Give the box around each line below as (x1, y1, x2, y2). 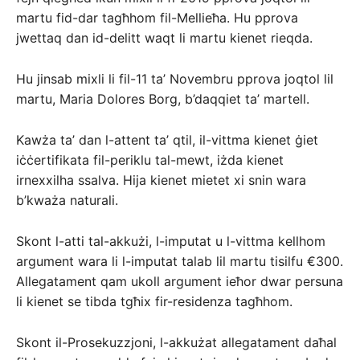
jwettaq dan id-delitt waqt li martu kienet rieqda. (16, 30, 313, 47)
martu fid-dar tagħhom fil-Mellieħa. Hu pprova (16, 10, 298, 27)
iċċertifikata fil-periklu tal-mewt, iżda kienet (16, 152, 284, 169)
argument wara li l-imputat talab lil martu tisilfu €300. (16, 253, 343, 270)
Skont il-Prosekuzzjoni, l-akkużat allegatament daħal (16, 334, 337, 351)
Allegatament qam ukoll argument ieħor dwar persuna (16, 273, 343, 290)
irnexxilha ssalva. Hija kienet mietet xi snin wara (16, 172, 306, 189)
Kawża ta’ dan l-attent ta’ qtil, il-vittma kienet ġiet (16, 132, 318, 149)
